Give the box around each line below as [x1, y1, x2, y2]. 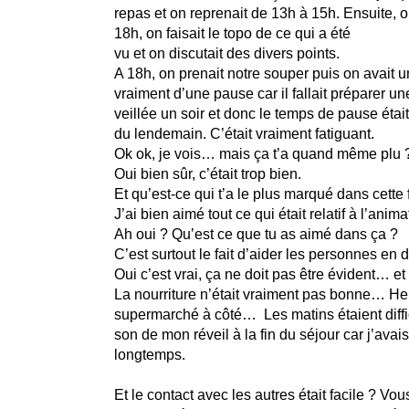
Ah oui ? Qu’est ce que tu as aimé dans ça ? [113, 226, 398, 242]
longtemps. [113, 347, 185, 362]
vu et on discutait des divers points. [113, 46, 340, 61]
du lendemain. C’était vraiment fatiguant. [113, 126, 374, 142]
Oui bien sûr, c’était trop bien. [113, 166, 301, 182]
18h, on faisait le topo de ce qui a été [113, 26, 351, 41]
